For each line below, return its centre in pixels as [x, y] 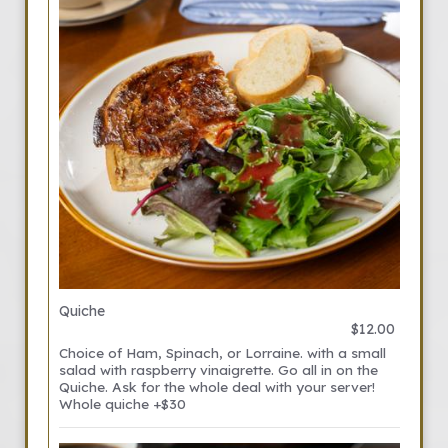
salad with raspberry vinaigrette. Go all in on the [218, 369]
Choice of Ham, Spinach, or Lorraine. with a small [222, 352]
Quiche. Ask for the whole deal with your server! [217, 386]
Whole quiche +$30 [122, 403]
